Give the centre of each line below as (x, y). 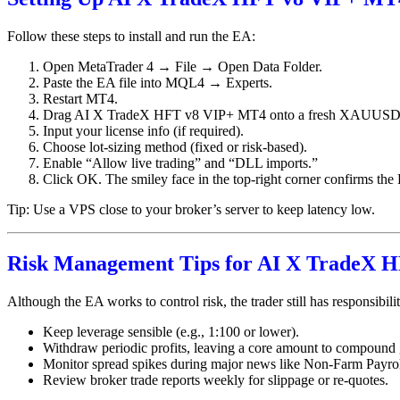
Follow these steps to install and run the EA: (131, 36)
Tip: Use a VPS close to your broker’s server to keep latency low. (191, 209)
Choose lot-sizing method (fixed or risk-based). (175, 146)
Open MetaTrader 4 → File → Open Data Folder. (183, 66)
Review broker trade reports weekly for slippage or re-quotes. (216, 379)
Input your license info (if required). (143, 130)
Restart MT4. (80, 98)
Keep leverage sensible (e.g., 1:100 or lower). (171, 331)
